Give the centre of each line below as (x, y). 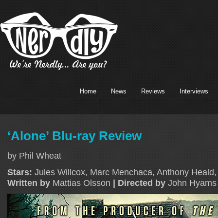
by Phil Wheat (34, 155)
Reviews (153, 91)
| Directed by (138, 182)
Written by (29, 182)
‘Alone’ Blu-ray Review (74, 136)
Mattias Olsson (80, 182)
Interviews (194, 91)
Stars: (20, 172)
